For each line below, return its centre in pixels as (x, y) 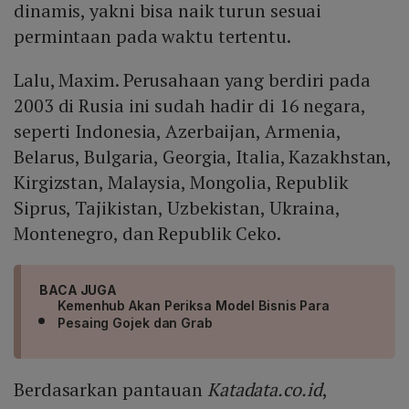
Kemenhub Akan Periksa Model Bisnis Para (194, 306)
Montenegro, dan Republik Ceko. (147, 234)
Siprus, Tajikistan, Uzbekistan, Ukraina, (177, 208)
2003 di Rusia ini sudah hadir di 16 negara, (189, 106)
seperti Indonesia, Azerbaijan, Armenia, (178, 131)
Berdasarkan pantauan (110, 390)
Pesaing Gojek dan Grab (135, 323)
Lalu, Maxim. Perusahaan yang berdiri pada (192, 80)
